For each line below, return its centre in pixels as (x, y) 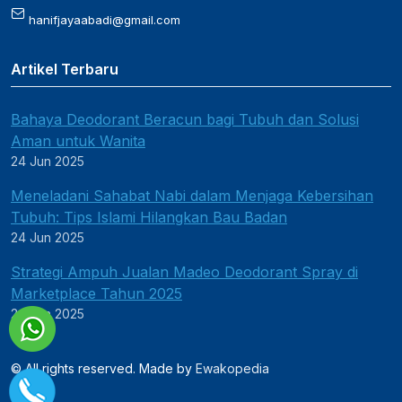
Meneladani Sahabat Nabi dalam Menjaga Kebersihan (192, 196)
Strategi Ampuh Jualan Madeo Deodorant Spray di (184, 272)
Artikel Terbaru (65, 69)
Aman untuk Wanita (78, 141)
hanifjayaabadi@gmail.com (103, 19)
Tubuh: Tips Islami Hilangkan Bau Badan (149, 217)
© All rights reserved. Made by (103, 368)
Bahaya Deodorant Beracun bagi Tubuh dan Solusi (185, 119)
